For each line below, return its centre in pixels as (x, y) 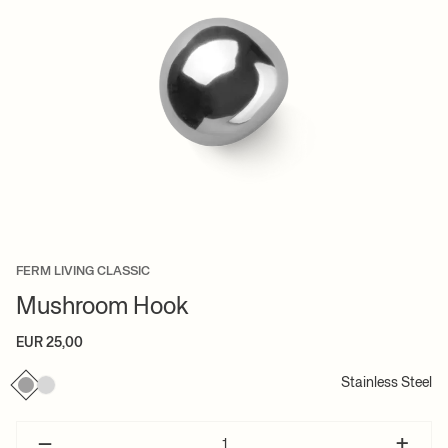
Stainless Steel (386, 383)
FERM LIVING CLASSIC (83, 272)
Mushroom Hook (102, 307)
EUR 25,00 (49, 343)
